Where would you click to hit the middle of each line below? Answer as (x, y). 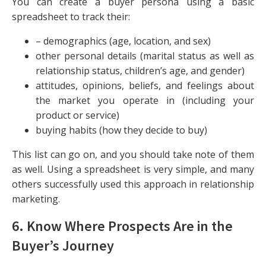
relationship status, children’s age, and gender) (140, 70)
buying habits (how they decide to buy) (121, 130)
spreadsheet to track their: (71, 16)
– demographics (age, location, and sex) (123, 41)
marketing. (36, 199)
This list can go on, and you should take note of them (133, 154)
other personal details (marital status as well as (145, 56)
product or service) (77, 115)
